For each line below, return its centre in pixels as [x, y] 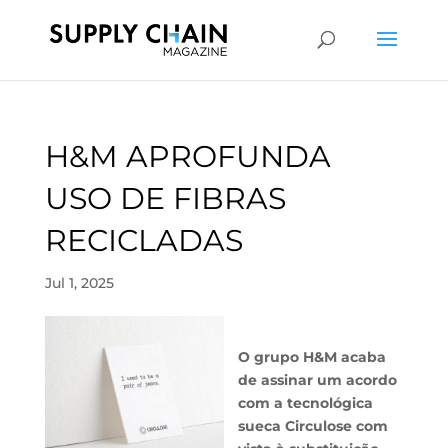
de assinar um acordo [318, 380]
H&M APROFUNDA [187, 156]
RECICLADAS [143, 240]
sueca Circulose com [313, 426]
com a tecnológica [306, 403]
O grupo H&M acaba [312, 357]
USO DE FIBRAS [165, 198]
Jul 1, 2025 [79, 283]
